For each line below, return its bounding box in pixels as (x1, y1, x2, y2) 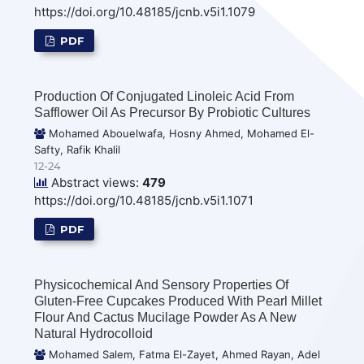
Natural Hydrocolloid (34, 326, 154, 340)
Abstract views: (48, 174, 140, 190)
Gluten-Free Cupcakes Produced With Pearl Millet (34, 293, 323, 308)
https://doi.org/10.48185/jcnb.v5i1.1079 (34, 3, 256, 19)
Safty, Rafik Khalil (34, 142, 121, 156)
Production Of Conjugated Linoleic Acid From (34, 89, 295, 103)
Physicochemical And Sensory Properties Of (34, 277, 289, 292)
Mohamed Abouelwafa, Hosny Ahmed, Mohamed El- (45, 126, 315, 140)
